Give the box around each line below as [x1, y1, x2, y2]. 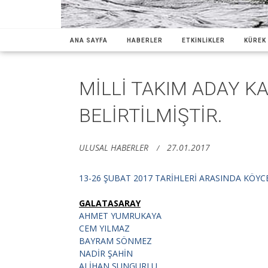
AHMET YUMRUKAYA [79, 209, 162, 221]
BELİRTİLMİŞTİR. [79, 103, 223, 127]
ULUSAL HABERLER [79, 141, 148, 153]
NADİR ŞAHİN [79, 247, 133, 259]
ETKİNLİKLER [182, 36, 225, 44]
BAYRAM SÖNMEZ [79, 234, 152, 246]
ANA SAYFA [70, 36, 108, 44]
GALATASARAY [79, 197, 141, 209]
